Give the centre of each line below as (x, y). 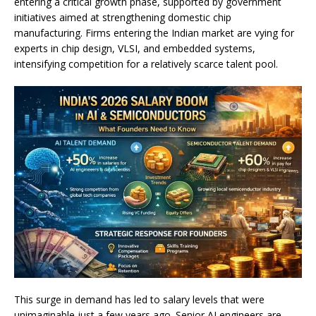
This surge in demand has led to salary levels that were (139, 300)
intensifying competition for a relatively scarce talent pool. (146, 64)
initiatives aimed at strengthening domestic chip (123, 18)
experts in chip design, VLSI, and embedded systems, (135, 49)
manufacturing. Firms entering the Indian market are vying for (154, 33)
